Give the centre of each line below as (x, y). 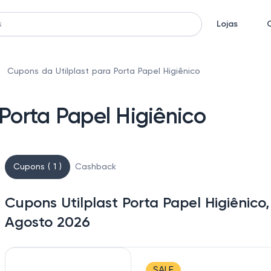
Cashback (96, 167)
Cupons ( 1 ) (38, 167)
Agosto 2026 (47, 223)
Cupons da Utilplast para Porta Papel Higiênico (104, 71)
